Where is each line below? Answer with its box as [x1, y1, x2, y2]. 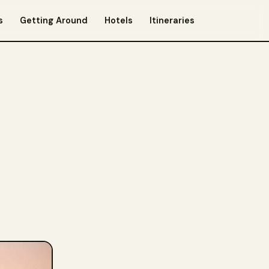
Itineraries [150, 14, 195, 26]
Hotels [104, 14, 133, 26]
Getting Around [20, 14, 88, 26]
